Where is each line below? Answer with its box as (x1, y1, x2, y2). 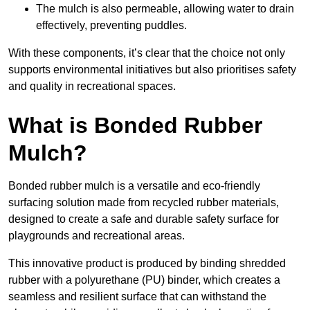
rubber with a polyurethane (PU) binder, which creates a (8, 274, 280, 286)
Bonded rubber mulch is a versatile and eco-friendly (8, 180, 260, 192)
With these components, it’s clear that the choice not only (8, 47, 285, 60)
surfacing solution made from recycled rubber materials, (8, 197, 279, 209)
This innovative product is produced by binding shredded (8, 257, 286, 270)
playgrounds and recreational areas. (8, 230, 185, 242)
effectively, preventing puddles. (36, 19, 187, 32)
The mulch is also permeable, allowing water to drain (36, 3, 294, 15)
